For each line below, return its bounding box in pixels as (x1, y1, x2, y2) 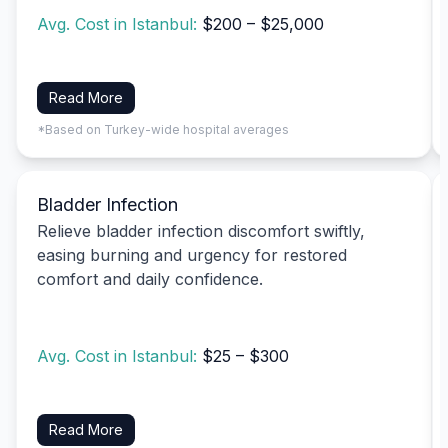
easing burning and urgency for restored (37, 244, 347, 265)
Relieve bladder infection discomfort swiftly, (37, 220, 365, 241)
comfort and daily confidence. (37, 268, 263, 289)
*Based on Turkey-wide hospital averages (37, 121, 289, 137)
